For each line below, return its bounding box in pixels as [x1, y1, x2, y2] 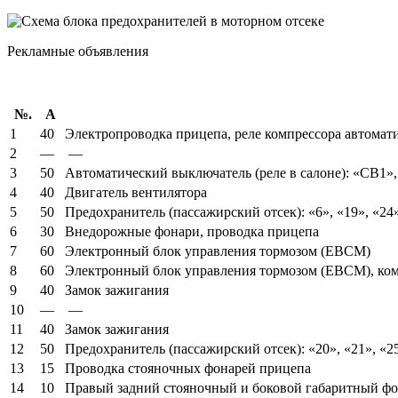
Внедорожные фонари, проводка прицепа [65, 223, 322, 239]
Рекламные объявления [7, 43, 148, 59]
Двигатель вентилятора [65, 184, 211, 200]
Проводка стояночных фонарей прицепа [65, 360, 311, 376]
